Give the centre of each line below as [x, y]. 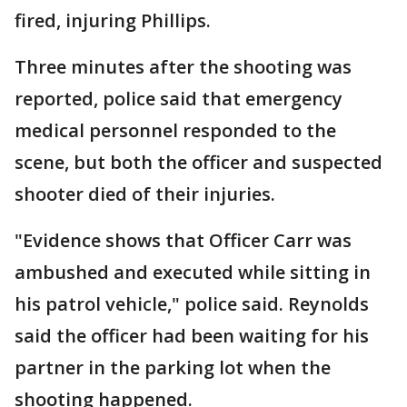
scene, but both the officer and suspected [199, 163]
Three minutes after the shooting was [183, 67]
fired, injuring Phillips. [113, 21]
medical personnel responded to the [175, 131]
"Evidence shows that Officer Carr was [183, 241]
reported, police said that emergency [179, 99]
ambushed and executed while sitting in [193, 273]
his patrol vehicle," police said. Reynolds [192, 304]
